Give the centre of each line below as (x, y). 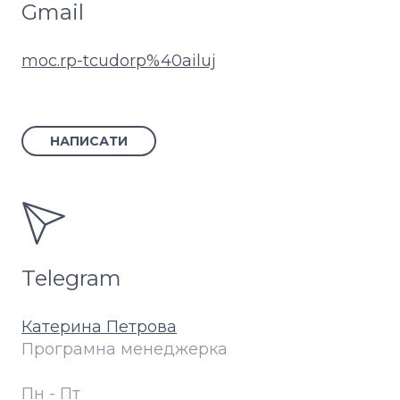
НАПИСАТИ (89, 142)
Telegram (71, 279)
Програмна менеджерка (125, 350)
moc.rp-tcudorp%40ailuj (119, 61)
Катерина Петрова (99, 327)
